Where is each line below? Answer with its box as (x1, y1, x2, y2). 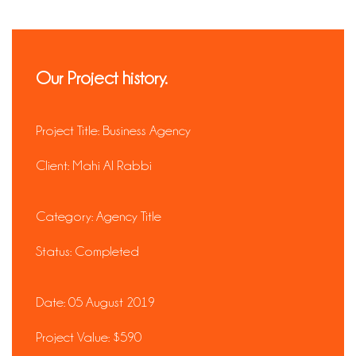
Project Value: (36, 330, 110, 344)
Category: (36, 209, 93, 223)
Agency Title (93, 209, 161, 223)
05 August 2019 (65, 295, 155, 309)
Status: (36, 244, 72, 258)
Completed (72, 244, 139, 258)
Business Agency (99, 123, 191, 137)
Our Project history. (36, 68, 168, 87)
